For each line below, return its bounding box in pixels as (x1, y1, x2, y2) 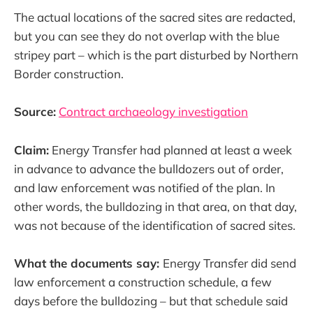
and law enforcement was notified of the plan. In (14, 180, 275, 195)
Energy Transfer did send (163, 255, 296, 270)
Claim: (14, 142, 49, 157)
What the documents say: (14, 255, 163, 270)
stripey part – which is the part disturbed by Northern (14, 48, 298, 63)
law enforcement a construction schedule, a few (14, 274, 272, 289)
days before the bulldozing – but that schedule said (14, 293, 288, 308)
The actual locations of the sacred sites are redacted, (14, 10, 296, 25)
